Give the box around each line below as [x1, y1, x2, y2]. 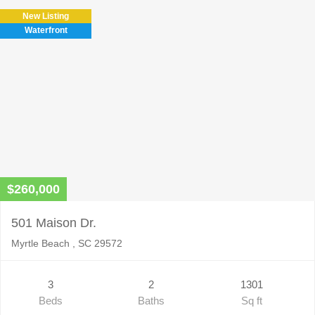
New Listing [22, 11, 69, 21]
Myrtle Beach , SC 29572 [11, 237, 122, 249]
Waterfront [24, 25, 67, 35]
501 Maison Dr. [11, 215, 96, 230]
